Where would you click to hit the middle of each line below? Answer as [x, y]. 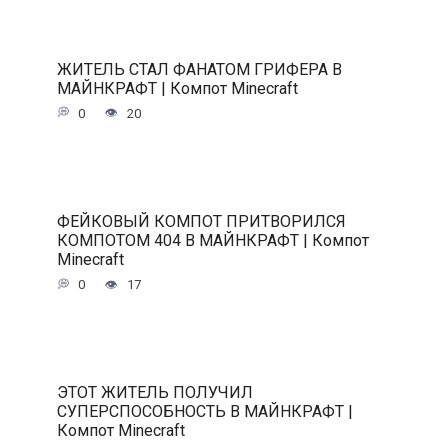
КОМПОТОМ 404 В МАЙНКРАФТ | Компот [212, 240]
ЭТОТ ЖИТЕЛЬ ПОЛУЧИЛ [154, 392]
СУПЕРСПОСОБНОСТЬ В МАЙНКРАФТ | [204, 411]
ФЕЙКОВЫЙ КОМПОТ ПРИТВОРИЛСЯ [201, 221]
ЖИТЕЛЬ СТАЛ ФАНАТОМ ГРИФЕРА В [199, 69]
